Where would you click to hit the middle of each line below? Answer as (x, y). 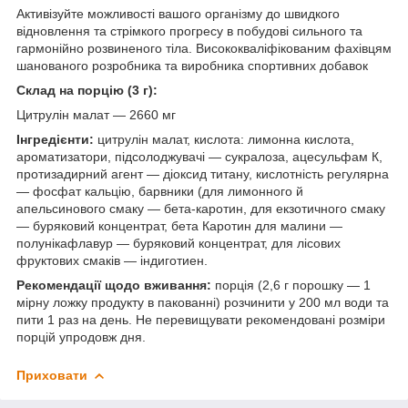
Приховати (52, 375)
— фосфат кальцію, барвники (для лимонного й (160, 191)
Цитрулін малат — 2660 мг (96, 114)
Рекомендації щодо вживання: (114, 285)
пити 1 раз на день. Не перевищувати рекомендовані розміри (201, 319)
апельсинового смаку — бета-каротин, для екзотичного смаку (201, 208)
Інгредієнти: (55, 139)
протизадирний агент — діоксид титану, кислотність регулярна (203, 173)
